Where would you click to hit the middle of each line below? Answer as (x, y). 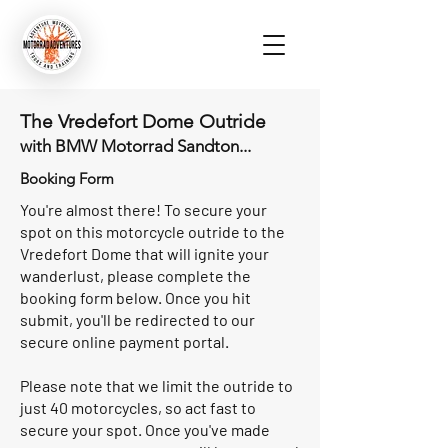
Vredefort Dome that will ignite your (144, 253)
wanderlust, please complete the (135, 275)
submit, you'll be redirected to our (137, 319)
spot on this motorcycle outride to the (152, 231)
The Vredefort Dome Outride (143, 121)
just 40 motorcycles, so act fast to (138, 407)
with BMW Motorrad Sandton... (135, 146)
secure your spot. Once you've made (145, 429)
